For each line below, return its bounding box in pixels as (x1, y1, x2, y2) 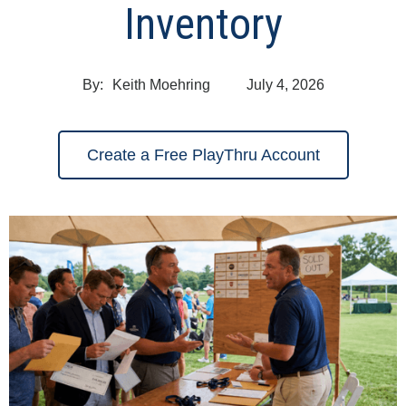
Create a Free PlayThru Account (86, 145, 320, 164)
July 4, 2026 (246, 76, 324, 92)
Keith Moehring (111, 76, 210, 92)
